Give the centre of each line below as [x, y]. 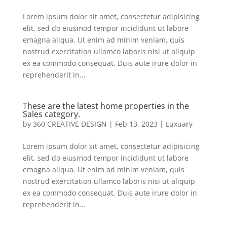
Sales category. [51, 114]
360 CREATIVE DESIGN [70, 124]
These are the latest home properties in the [106, 106]
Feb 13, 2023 [136, 124]
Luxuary [179, 124]
